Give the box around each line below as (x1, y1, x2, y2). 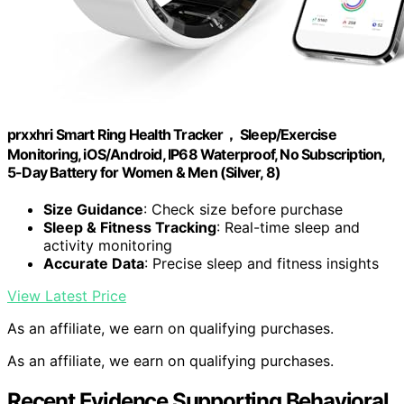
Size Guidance (43, 200, 143, 219)
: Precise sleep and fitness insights (144, 254, 379, 273)
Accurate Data (43, 254, 144, 273)
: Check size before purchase (143, 200, 343, 219)
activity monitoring (43, 236, 172, 255)
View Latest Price (7, 287, 126, 306)
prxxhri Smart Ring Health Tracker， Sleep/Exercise (7, 124, 336, 143)
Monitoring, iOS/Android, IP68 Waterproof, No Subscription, (7, 144, 385, 163)
